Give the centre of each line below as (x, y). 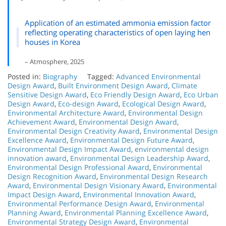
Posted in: (25, 76)
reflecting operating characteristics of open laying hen (118, 32)
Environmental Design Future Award (131, 140)
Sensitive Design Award (47, 94)
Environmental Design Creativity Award (74, 131)
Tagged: (102, 76)
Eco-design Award (88, 103)
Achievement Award (41, 122)
